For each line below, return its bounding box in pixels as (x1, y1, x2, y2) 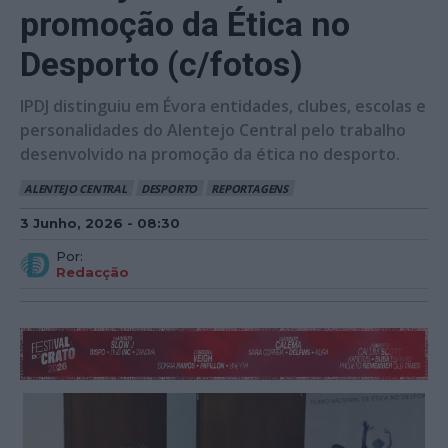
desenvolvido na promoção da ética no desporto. (20, 142, 400, 165)
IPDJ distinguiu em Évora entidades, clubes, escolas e (20, 94, 426, 117)
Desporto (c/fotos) (20, 43, 303, 84)
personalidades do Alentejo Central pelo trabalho (20, 118, 406, 141)
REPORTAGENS (211, 181, 289, 197)
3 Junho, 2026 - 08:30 (20, 214, 180, 231)
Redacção (56, 263, 129, 280)
